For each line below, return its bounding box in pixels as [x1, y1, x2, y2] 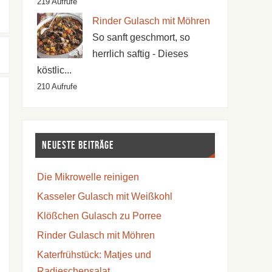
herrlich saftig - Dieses [92, 48, 188, 59]
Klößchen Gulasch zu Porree [36, 211, 161, 222]
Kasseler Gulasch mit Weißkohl [36, 191, 172, 202]
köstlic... [36, 64, 72, 75]
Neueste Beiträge [41, 139, 114, 152]
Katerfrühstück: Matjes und [36, 250, 151, 260]
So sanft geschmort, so [92, 32, 190, 42]
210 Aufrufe [36, 81, 77, 91]
